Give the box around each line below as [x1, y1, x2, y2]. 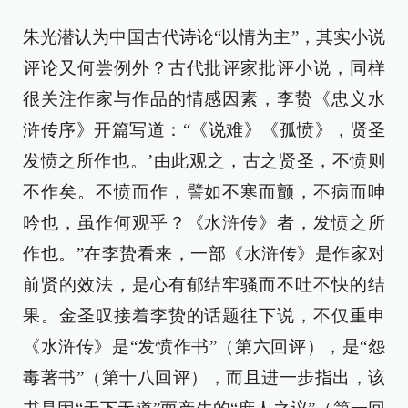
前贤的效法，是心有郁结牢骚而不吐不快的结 [23, 275, 385, 295]
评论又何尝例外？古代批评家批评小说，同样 [23, 58, 385, 78]
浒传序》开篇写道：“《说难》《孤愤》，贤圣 [23, 120, 385, 140]
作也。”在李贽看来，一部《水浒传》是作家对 [23, 244, 385, 264]
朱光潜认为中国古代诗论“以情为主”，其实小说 [23, 27, 385, 47]
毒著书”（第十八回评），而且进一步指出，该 [23, 368, 385, 388]
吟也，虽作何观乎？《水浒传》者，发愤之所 [23, 213, 385, 233]
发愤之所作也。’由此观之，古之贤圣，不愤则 [23, 151, 385, 171]
